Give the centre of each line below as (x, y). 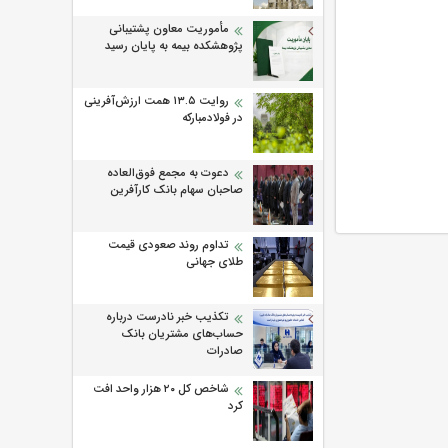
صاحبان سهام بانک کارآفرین (176, 190)
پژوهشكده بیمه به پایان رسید (174, 46)
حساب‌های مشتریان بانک (182, 334)
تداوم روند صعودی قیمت (168, 245)
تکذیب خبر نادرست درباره (167, 317)
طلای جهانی (214, 262)
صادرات (225, 351)
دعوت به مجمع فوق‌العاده (168, 173)
